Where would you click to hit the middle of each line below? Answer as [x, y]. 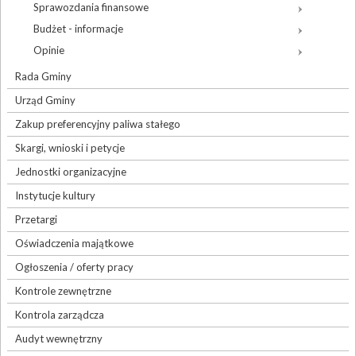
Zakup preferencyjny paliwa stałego [98, 124]
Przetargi [36, 220]
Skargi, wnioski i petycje [70, 148]
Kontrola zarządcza [60, 315]
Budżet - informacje [78, 29]
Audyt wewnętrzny [59, 339]
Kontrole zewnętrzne [63, 291]
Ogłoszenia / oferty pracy [74, 267]
